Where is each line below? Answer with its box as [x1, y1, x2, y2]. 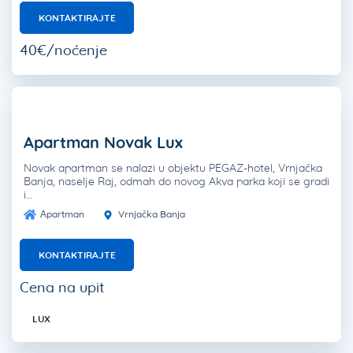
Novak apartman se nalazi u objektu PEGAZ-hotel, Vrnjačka [24, 161, 322, 176]
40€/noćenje [20, 41, 107, 60]
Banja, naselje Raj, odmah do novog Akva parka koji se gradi [24, 174, 329, 189]
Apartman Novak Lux [24, 132, 183, 153]
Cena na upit [20, 278, 105, 297]
